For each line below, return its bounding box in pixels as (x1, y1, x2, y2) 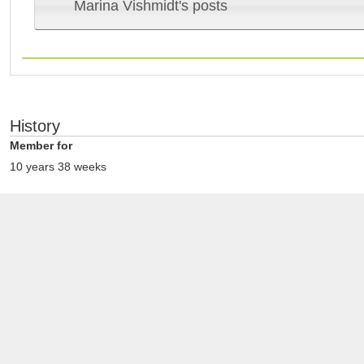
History (10, 117, 60, 136)
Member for (10, 139, 72, 153)
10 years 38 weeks (10, 159, 106, 173)
